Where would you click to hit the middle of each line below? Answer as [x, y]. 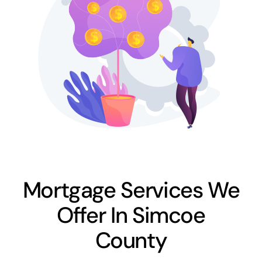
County [131, 240]
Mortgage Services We [131, 190]
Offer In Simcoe [131, 215]
